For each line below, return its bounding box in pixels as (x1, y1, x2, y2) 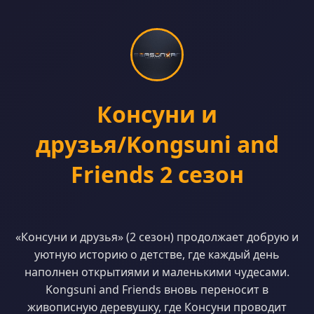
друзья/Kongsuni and (35, 129, 279, 159)
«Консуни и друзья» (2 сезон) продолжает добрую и (15, 229, 299, 245)
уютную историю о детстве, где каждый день (34, 247, 280, 262)
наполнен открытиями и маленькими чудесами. (25, 264, 289, 280)
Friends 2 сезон (70, 159, 244, 189)
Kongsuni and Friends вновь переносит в (46, 282, 268, 297)
